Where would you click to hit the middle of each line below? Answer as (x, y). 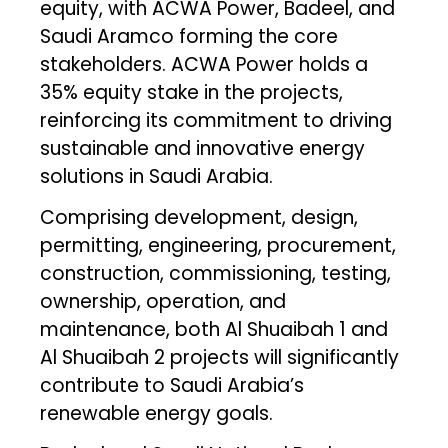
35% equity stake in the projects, (192, 92)
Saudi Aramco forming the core (189, 36)
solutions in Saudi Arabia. (157, 176)
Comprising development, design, (199, 217)
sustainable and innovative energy (203, 148)
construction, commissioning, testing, (216, 273)
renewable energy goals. (157, 413)
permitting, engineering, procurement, (218, 245)
